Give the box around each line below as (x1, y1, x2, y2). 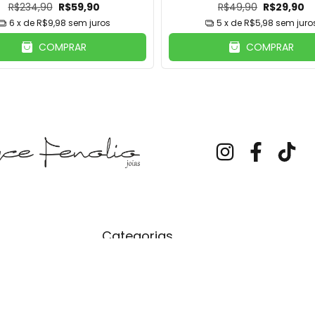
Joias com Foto (102, 256, 177, 271)
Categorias (102, 226, 173, 245)
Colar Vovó (102, 278, 155, 292)
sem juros (67, 17, 110, 30)
